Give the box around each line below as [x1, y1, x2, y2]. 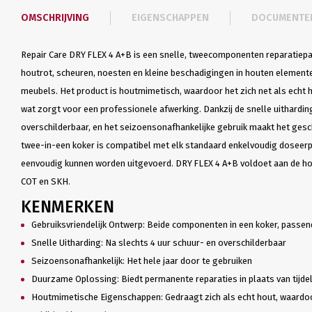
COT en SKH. [20, 176, 70, 187]
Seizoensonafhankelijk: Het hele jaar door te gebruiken [31, 256, 252, 266]
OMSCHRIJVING [20, 12, 89, 24]
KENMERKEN [20, 197, 118, 217]
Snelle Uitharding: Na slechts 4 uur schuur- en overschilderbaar [31, 237, 286, 248]
